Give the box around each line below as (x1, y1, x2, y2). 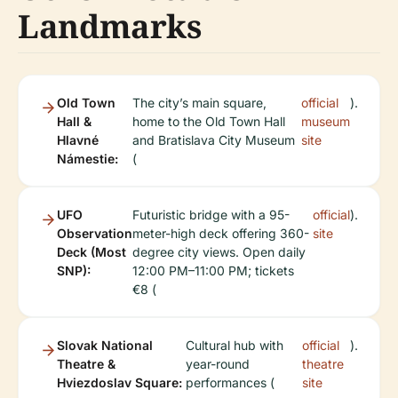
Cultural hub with (186, 338, 284, 354)
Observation (57, 226, 132, 242)
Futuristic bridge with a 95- (132, 207, 290, 223)
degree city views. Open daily (132, 244, 306, 260)
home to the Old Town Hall (131, 114, 285, 130)
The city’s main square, (131, 95, 267, 111)
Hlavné (57, 132, 99, 148)
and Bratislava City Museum (131, 132, 295, 148)
